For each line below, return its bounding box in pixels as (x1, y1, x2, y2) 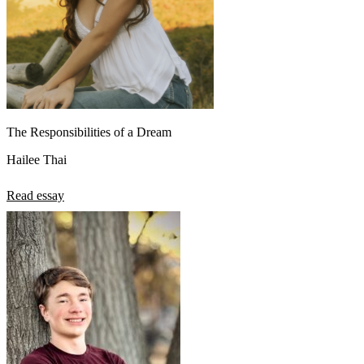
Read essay (6, 188, 64, 203)
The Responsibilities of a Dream (6, 125, 171, 140)
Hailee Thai (6, 153, 67, 167)
